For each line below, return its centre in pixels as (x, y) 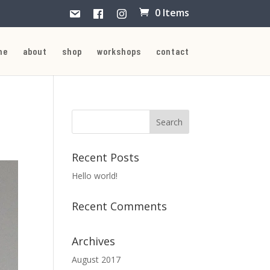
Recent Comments (120, 206)
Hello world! (95, 176)
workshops (119, 51)
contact (172, 51)
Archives (94, 241)
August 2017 (96, 259)
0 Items (172, 13)
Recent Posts (106, 157)
